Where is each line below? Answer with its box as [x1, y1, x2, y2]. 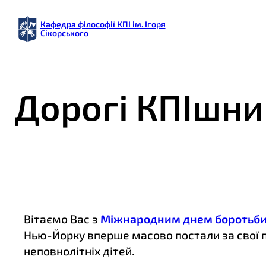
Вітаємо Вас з [24, 212, 100, 226]
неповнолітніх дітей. [24, 244, 134, 258]
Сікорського [40, 28, 88, 39]
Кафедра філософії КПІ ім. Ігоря [40, 19, 166, 30]
